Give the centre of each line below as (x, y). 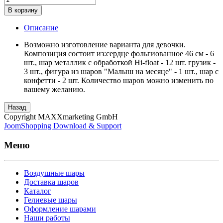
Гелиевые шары (51, 200)
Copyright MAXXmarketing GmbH (61, 116)
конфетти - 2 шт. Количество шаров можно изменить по (119, 80)
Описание (41, 27)
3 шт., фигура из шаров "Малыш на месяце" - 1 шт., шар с (121, 71)
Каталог (38, 191)
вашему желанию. (55, 89)
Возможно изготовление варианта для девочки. (105, 44)
